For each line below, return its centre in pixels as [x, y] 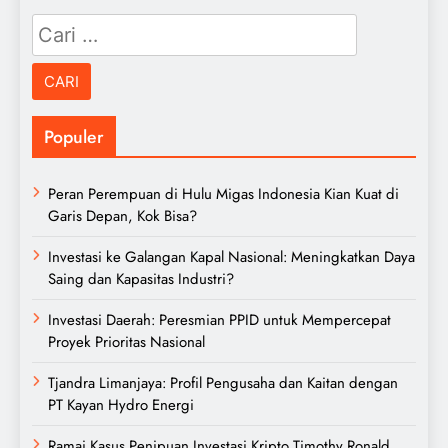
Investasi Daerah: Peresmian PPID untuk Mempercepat [219, 320]
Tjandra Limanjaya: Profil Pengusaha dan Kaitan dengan [223, 383]
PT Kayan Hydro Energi [121, 405]
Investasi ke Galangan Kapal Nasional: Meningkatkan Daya [231, 257]
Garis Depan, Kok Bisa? [122, 216]
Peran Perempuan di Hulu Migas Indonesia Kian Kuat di [223, 194]
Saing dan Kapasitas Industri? [141, 279]
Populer [74, 137]
